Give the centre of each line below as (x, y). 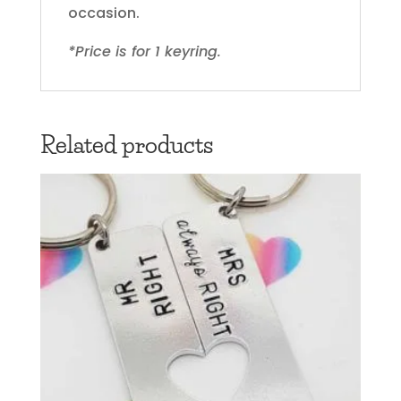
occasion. (103, 13)
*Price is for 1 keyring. (144, 51)
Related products (126, 145)
